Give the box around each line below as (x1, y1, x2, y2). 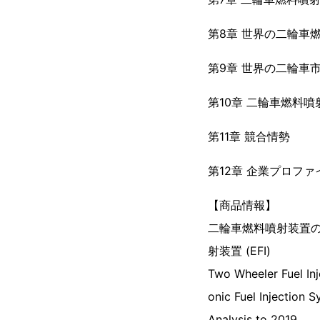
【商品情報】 (208, 198, 276, 212)
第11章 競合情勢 (208, 129, 290, 144)
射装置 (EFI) (208, 244, 271, 258)
